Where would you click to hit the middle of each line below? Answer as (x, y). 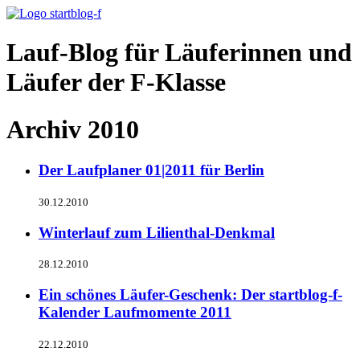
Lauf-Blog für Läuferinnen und (179, 53)
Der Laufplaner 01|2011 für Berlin (151, 170)
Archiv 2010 (73, 129)
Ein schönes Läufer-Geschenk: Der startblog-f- (190, 295)
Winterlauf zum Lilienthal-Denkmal (157, 232)
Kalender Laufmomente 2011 (135, 313)
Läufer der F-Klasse (116, 82)
